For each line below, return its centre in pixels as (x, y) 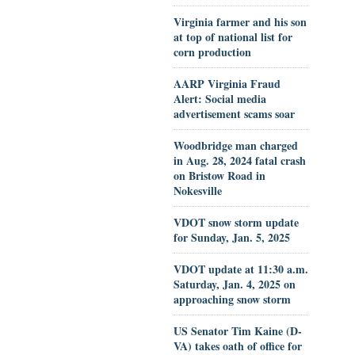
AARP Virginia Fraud (227, 84)
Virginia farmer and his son (240, 22)
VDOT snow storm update (237, 222)
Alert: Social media (220, 99)
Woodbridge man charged (236, 145)
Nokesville (198, 191)
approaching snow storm (233, 299)
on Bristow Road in (220, 176)
